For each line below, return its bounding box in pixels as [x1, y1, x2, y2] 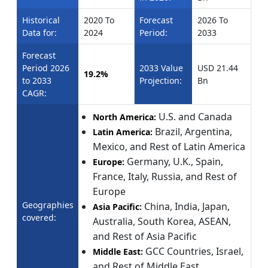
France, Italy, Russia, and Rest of [93, 169, 237, 183]
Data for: [22, 26, 57, 38]
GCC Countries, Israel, [143, 244, 243, 258]
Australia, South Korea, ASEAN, [93, 214, 231, 228]
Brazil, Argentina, [153, 124, 232, 138]
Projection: [139, 74, 182, 86]
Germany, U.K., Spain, [124, 154, 223, 168]
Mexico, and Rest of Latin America [93, 139, 245, 153]
